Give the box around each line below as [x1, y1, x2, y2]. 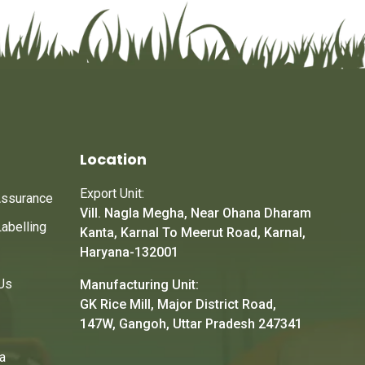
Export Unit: [80, 186, 144, 202]
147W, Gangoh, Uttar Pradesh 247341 [80, 316, 302, 332]
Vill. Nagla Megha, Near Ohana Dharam [80, 205, 311, 222]
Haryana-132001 [80, 244, 178, 261]
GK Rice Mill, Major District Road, [80, 297, 276, 313]
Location [80, 149, 147, 170]
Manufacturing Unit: [80, 277, 199, 293]
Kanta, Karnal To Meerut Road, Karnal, [80, 225, 306, 241]
